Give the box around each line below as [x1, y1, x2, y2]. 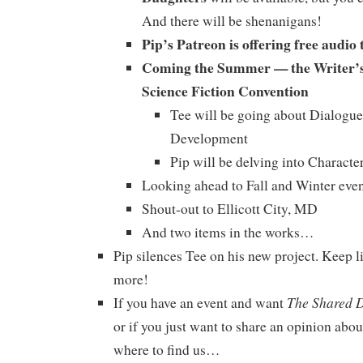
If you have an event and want [113, 293, 287, 312]
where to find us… [113, 340, 220, 359]
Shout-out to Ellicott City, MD [142, 199, 318, 218]
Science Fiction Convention [142, 79, 309, 101]
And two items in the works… [142, 222, 314, 241]
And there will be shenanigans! [142, 11, 322, 30]
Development [170, 128, 248, 147]
